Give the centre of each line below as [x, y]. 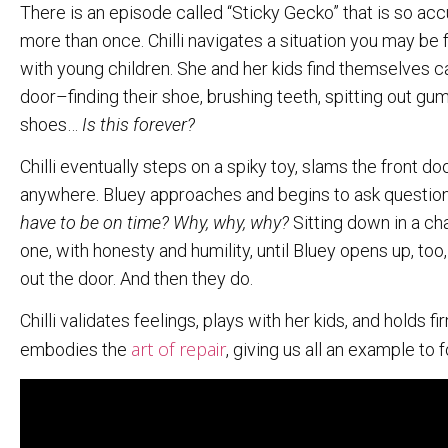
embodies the [75, 350]
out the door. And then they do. [136, 278]
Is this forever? [138, 124]
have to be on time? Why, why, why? [154, 222]
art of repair [178, 349]
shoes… [51, 124]
